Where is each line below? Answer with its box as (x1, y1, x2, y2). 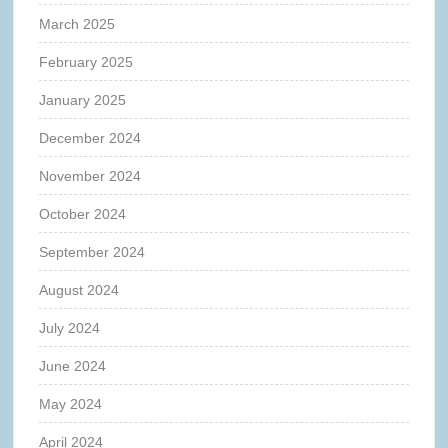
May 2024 (39, 395, 103, 412)
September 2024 (39, 243, 146, 260)
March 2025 (39, 15, 116, 32)
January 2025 (39, 91, 127, 108)
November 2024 (39, 167, 142, 184)
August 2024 (39, 281, 120, 298)
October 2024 (39, 205, 127, 222)
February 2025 (39, 53, 134, 70)
